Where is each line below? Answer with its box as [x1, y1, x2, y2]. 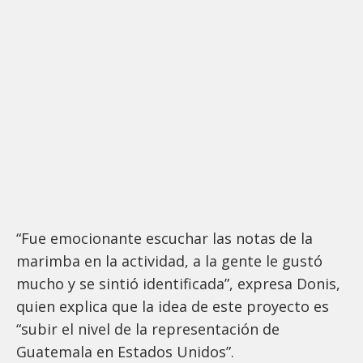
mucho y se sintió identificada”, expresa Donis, [16, 273, 340, 293]
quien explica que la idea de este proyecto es [16, 296, 329, 316]
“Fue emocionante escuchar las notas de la [16, 228, 313, 248]
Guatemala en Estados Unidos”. [16, 341, 234, 361]
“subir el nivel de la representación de [16, 318, 280, 339]
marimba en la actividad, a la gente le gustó [16, 250, 322, 271]
